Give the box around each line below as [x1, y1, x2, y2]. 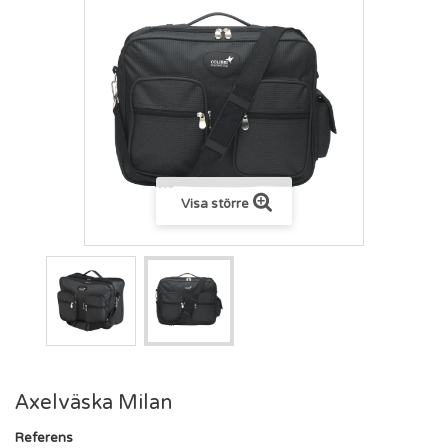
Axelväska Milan [15, 390, 172, 415]
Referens [15, 429, 73, 446]
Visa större [180, 195, 249, 212]
